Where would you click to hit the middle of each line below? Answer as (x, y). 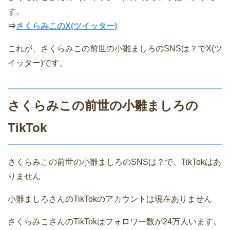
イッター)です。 (38, 63)
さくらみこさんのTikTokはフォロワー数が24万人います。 (114, 221)
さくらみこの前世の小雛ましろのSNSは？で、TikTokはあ (114, 162)
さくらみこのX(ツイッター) (66, 26)
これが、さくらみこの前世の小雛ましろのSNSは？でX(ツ (115, 48)
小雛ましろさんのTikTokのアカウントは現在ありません (110, 199)
